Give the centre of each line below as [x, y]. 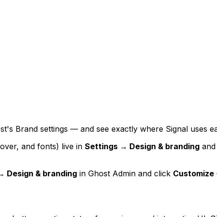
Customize [194, 174]
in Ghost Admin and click [125, 174]
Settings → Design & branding [142, 147]
